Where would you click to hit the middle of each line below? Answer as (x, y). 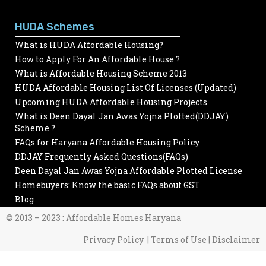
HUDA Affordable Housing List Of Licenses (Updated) (126, 87)
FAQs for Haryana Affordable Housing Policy (107, 142)
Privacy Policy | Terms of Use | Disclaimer (172, 239)
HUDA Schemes (55, 26)
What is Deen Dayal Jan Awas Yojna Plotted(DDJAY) (122, 116)
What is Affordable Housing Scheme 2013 (101, 73)
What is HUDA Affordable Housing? (89, 45)
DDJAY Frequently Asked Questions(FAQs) (102, 156)
